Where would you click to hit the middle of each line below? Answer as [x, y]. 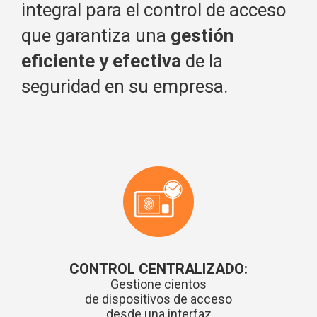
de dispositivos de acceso [158, 299]
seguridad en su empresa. [125, 87]
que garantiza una [96, 36]
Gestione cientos [158, 284]
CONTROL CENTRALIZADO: [158, 269]
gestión [202, 36]
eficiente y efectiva [101, 61]
